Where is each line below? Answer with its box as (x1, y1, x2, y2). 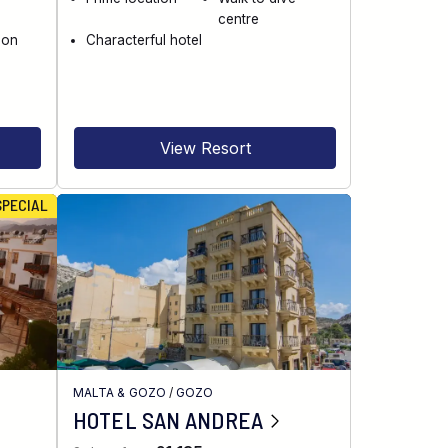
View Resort (159, 138, 251, 159)
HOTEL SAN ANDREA (73, 405, 263, 434)
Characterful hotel (86, 31, 203, 48)
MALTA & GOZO (73, 385, 166, 401)
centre (217, 10, 259, 27)
